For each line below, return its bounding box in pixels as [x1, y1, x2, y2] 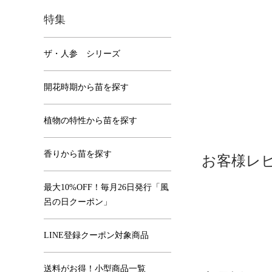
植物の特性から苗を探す [44, 116, 137, 125]
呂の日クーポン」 [44, 197, 112, 206]
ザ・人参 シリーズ [44, 49, 120, 58]
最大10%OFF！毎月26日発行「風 [44, 183, 169, 192]
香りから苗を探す [44, 149, 112, 158]
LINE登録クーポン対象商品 [44, 231, 149, 240]
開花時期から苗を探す [44, 83, 129, 92]
